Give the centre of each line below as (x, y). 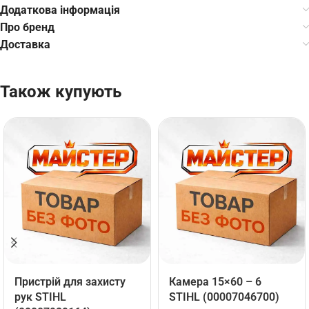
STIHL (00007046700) (224, 297)
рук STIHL (40, 297)
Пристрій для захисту (70, 281)
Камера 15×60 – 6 (215, 281)
